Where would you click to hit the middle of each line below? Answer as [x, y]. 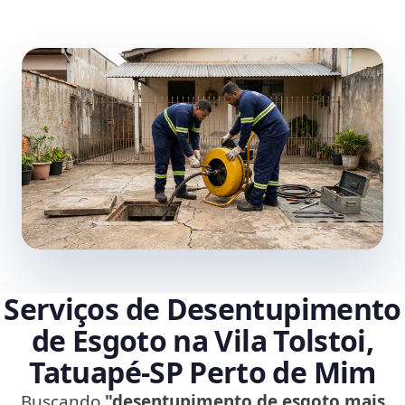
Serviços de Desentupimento [202, 309]
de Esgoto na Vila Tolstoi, [202, 341]
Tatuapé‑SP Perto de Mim [202, 372]
